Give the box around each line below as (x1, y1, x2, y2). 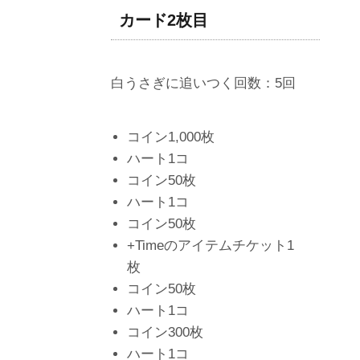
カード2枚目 (119, 10, 208, 29)
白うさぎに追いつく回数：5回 (111, 75, 296, 91)
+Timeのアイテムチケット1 (127, 237, 294, 253)
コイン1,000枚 (127, 129, 215, 145)
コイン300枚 (127, 324, 203, 340)
